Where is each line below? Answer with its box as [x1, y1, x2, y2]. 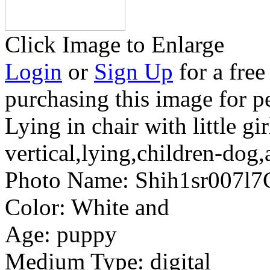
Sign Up [94, 58, 173, 84]
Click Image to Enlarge [5, 31, 224, 57]
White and [71, 194, 169, 220]
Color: [5, 194, 66, 220]
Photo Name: [5, 167, 129, 193]
